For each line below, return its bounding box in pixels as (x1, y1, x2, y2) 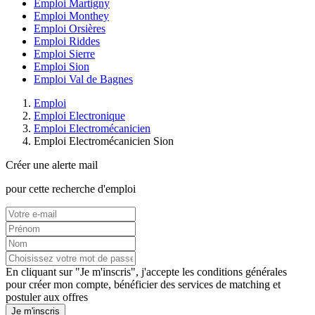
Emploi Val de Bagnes (34, 72, 133, 85)
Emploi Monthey (34, 9, 109, 22)
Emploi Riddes (34, 34, 100, 47)
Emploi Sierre (34, 47, 95, 60)
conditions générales (197, 265, 287, 278)
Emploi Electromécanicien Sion (34, 134, 174, 147)
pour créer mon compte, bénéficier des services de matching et (6, 278, 281, 290)
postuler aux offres (6, 290, 88, 303)
